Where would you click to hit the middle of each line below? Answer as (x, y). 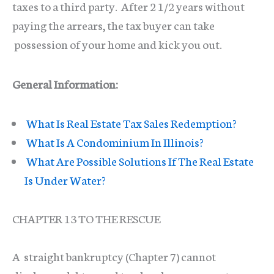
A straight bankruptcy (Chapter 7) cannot (114, 256)
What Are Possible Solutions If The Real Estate (139, 161)
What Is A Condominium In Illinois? (114, 142)
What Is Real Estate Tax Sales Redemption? (131, 123)
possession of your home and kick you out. (117, 44)
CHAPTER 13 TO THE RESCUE (86, 218)
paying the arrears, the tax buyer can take (113, 25)
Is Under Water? (65, 180)
